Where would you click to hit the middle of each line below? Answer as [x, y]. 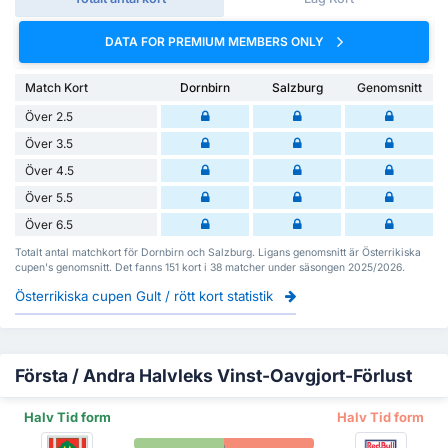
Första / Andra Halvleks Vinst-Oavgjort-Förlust [213, 375]
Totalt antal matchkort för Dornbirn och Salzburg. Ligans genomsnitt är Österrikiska [218, 252]
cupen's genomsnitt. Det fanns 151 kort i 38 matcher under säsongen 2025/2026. [210, 267]
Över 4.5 [49, 170]
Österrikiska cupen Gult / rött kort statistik [146, 295]
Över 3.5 [49, 143]
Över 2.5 [49, 116]
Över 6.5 [49, 224]
